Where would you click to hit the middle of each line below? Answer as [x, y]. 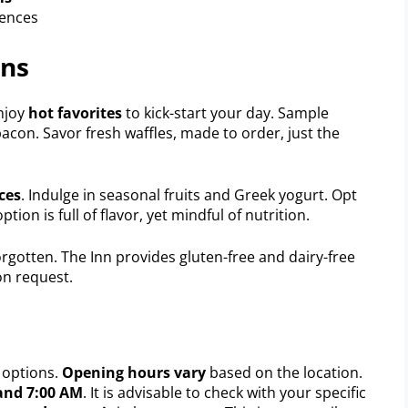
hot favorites [75, 112]
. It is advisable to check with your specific [224, 392]
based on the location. [284, 372]
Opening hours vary [134, 372]
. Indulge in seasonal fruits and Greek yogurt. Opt [189, 194]
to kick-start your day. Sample [225, 112]
